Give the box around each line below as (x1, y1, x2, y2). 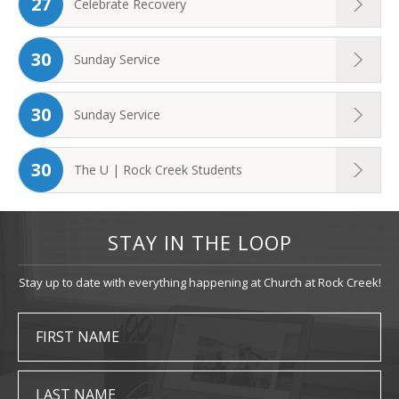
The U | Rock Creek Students (74, 160, 242, 178)
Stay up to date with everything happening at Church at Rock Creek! (18, 273, 381, 290)
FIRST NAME (36, 326, 119, 346)
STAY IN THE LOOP (107, 228, 292, 256)
